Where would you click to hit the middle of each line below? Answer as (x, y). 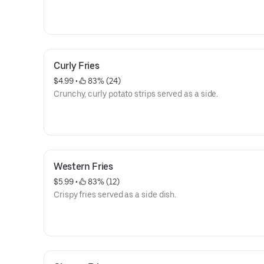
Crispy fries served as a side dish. (115, 194)
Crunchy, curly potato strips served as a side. (136, 94)
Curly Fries (77, 66)
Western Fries (83, 166)
